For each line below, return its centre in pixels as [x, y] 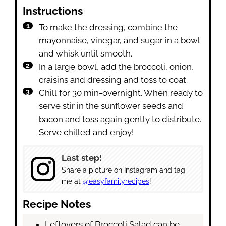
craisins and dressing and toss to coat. [114, 80]
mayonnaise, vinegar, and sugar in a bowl [120, 41]
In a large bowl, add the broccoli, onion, [117, 67]
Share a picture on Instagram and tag [123, 170]
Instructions [54, 11]
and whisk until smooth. [86, 54]
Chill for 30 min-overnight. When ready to [121, 93]
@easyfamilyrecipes [116, 181]
